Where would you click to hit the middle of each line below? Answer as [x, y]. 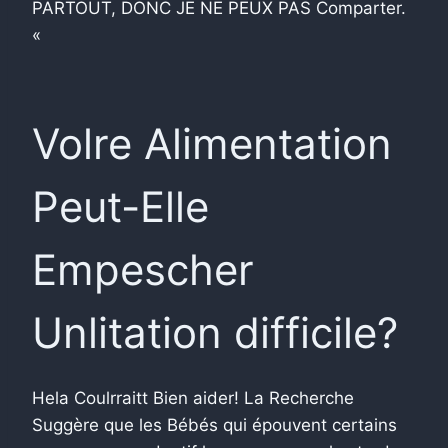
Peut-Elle [120, 206]
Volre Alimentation [212, 143]
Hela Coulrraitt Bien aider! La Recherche [193, 397]
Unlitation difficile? [215, 332]
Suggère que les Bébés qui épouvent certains [214, 424]
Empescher [143, 269]
